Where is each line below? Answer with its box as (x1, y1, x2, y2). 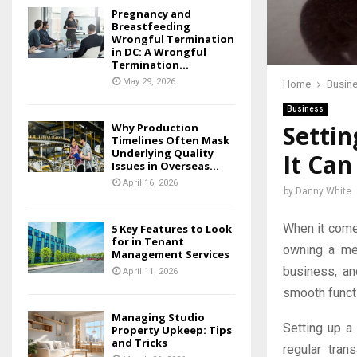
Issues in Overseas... (112, 159, 219, 174)
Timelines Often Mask (112, 133, 229, 148)
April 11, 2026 (123, 266, 178, 277)
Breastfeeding (112, 19, 190, 34)
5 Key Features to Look (112, 222, 232, 237)
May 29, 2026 (123, 76, 175, 88)
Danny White (296, 186, 351, 198)
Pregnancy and (112, 6, 191, 22)
